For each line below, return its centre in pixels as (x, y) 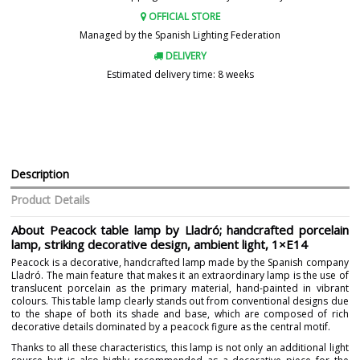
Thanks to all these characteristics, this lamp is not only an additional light (180, 347)
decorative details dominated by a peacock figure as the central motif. (171, 327)
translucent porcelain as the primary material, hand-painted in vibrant (180, 288)
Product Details (51, 199)
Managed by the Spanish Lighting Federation (180, 35)
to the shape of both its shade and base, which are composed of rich (180, 314)
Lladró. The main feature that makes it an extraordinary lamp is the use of (180, 276)
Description (40, 174)
